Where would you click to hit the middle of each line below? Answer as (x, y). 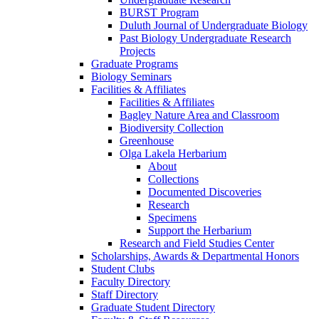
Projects (137, 51)
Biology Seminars (131, 77)
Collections (173, 179)
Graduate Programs (135, 64)
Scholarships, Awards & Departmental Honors (195, 256)
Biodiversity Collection (172, 128)
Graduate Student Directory (153, 308)
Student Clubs (123, 269)
